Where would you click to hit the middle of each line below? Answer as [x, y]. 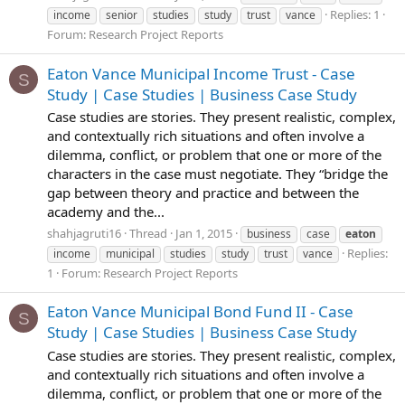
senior [122, 15]
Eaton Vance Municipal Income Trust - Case [201, 73]
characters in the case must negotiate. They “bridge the [217, 174]
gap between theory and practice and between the [203, 193]
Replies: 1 [355, 15]
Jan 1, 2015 [204, 233]
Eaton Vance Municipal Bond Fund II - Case [200, 312]
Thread [148, 233]
